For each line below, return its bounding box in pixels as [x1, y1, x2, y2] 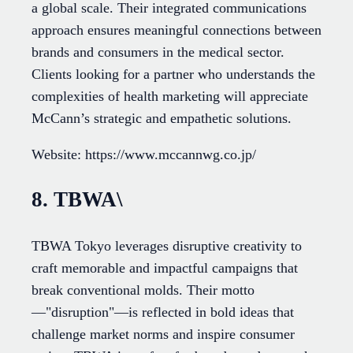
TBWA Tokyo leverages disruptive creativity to [32, 237, 302, 254]
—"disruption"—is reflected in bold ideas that [32, 303, 294, 320]
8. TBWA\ [32, 188, 123, 212]
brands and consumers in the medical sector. [32, 43, 284, 60]
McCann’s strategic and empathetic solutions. [32, 110, 292, 126]
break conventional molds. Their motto [32, 281, 255, 298]
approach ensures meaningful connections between [32, 21, 321, 38]
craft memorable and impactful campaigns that [32, 259, 298, 276]
